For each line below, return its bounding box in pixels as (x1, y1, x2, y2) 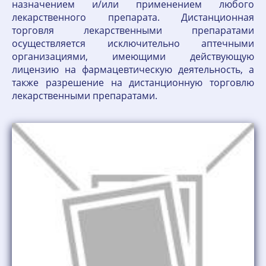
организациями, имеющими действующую (12, 50, 254, 63)
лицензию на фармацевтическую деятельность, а (12, 63, 254, 76)
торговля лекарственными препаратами (12, 24, 254, 37)
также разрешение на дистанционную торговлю (12, 76, 254, 89)
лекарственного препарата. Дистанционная (12, 11, 254, 24)
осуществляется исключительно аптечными (12, 37, 254, 50)
